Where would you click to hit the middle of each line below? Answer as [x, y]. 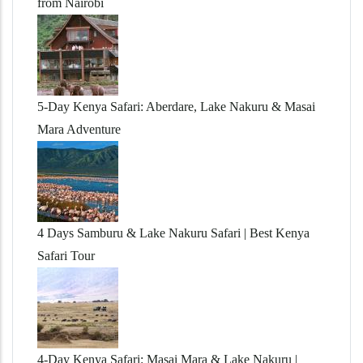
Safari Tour [66, 255]
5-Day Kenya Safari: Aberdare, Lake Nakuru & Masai [176, 106]
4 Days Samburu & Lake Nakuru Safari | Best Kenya [173, 233]
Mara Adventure [79, 129]
